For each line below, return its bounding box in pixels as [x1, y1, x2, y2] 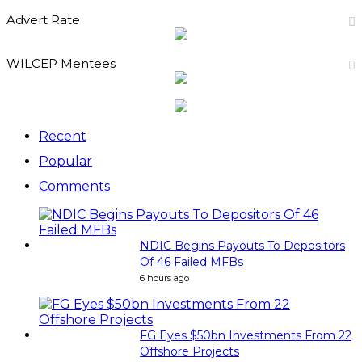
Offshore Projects [140, 344, 239, 360]
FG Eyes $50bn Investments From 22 [140, 328, 351, 343]
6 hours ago [140, 272, 189, 284]
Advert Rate [6, 12, 80, 28]
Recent [39, 128, 86, 145]
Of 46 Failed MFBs [140, 255, 243, 270]
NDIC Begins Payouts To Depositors [140, 238, 345, 254]
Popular [39, 154, 92, 170]
